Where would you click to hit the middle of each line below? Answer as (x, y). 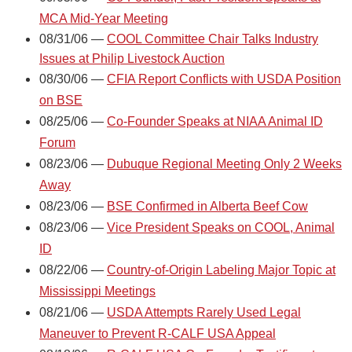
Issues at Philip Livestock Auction (132, 58)
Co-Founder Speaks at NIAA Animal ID (215, 121)
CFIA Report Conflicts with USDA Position (224, 79)
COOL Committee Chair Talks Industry (213, 38)
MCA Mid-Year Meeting (104, 18)
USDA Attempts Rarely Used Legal (204, 312)
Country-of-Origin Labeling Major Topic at (221, 269)
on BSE (61, 100)
